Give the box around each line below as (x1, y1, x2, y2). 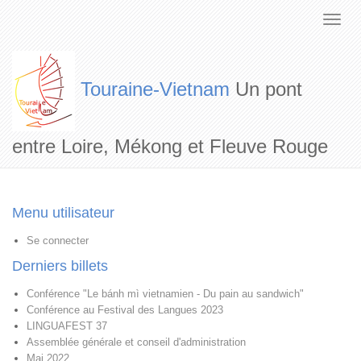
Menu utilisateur (12, 205, 114, 221)
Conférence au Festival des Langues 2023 (27, 304, 223, 316)
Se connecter (27, 234, 89, 247)
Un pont (230, 78, 302, 101)
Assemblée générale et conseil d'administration (27, 336, 246, 348)
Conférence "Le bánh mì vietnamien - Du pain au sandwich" (27, 288, 304, 300)
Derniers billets (12, 258, 108, 274)
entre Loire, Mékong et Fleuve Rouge (12, 135, 328, 157)
